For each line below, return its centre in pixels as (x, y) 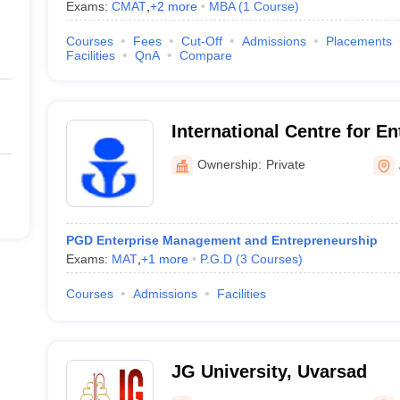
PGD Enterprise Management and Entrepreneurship (221, 240)
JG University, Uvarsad (269, 371)
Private (285, 164)
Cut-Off (201, 41)
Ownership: (229, 164)
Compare (205, 55)
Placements (358, 41)
